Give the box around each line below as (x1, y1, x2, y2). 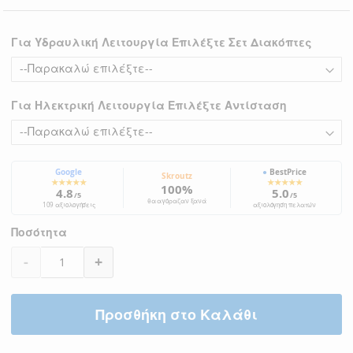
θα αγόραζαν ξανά (147, 196, 207, 205)
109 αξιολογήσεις (42, 200, 96, 209)
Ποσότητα (11, 224, 67, 240)
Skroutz (161, 169, 192, 181)
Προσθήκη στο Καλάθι (95, 304, 258, 324)
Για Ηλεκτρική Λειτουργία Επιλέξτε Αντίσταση (11, 97, 287, 113)
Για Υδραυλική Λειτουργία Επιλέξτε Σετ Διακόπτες (11, 34, 312, 50)
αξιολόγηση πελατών (253, 200, 317, 209)
